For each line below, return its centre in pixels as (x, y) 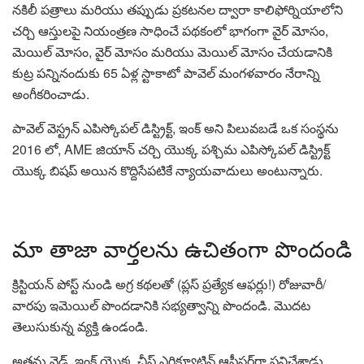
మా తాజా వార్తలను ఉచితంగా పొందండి (182, 248)
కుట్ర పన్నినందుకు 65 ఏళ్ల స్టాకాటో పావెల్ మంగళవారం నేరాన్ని (166, 73)
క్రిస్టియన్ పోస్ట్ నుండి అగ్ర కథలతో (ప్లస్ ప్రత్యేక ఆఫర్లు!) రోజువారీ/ (169, 284)
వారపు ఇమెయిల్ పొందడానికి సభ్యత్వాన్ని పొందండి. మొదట (161, 305)
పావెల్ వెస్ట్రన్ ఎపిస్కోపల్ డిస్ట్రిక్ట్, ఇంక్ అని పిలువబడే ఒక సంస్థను (175, 128)
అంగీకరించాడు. (51, 94)
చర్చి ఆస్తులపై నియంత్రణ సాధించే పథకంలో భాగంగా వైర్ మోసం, (170, 31)
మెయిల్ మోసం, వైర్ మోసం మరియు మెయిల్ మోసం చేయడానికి (172, 52)
